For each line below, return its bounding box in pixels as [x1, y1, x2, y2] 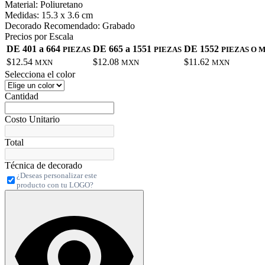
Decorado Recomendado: [5, 21, 100, 31]
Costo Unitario [5, 114, 60, 125]
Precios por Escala [5, 31, 73, 42]
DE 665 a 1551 [93, 44, 154, 54]
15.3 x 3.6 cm [41, 10, 93, 21]
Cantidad [5, 91, 38, 102]
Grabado [102, 21, 135, 31]
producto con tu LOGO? [17, 180, 93, 190]
